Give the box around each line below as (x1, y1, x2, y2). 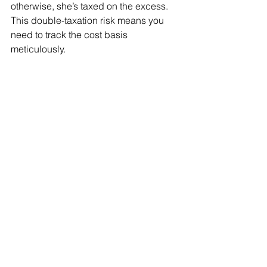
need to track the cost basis (11, 29, 130, 41)
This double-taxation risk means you (11, 14, 166, 27)
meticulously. (11, 43, 66, 55)
